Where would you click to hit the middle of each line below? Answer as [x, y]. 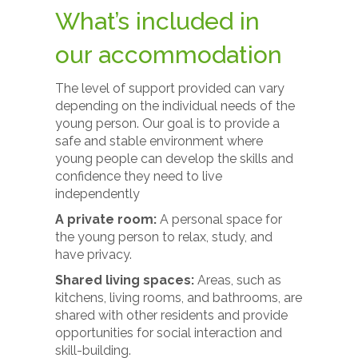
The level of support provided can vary [170, 88]
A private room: [106, 219]
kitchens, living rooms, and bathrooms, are [179, 298]
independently [98, 194]
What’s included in [158, 21]
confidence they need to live [139, 176]
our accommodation [169, 55]
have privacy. [94, 255]
